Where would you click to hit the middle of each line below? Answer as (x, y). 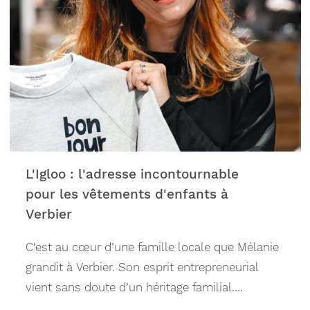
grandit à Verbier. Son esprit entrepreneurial (143, 267)
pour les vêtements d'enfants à (127, 194)
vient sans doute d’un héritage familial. (130, 288)
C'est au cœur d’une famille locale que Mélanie (153, 247)
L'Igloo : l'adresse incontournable (133, 174)
